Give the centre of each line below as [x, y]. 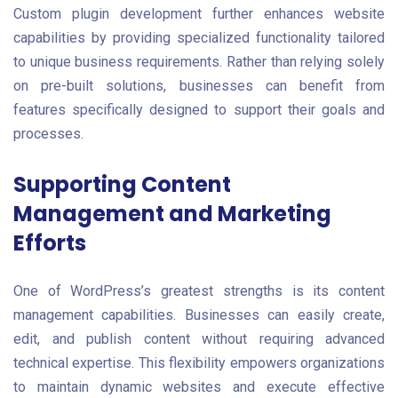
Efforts [50, 243]
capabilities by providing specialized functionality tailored [199, 37]
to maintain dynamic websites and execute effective [199, 387]
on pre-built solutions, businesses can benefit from [199, 85]
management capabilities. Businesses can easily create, [199, 315]
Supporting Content [122, 185]
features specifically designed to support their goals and [199, 109]
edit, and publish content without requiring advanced [199, 339]
